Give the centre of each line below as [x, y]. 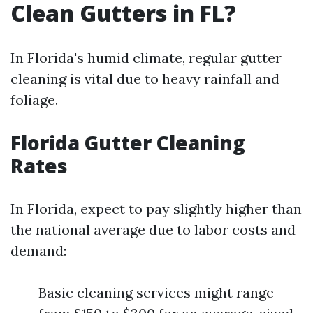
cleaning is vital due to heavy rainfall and [145, 79]
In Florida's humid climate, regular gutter [146, 58]
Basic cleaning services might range [156, 292]
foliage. [34, 100]
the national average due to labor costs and [153, 230]
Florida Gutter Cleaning [128, 143]
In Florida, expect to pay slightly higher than [156, 209]
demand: [38, 250]
